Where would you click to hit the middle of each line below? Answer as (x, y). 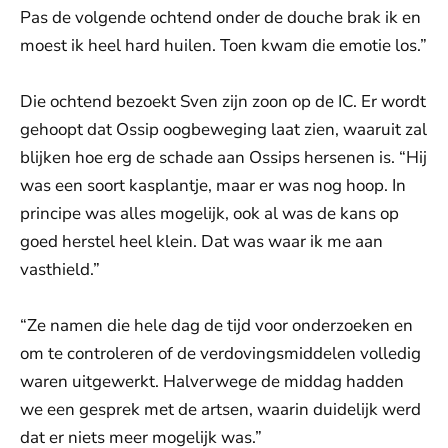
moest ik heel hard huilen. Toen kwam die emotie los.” (223, 46)
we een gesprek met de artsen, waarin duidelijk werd (220, 410)
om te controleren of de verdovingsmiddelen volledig (220, 354)
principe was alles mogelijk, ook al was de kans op (209, 214)
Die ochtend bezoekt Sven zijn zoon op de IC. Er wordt (223, 102)
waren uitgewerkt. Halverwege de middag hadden (212, 382)
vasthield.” (60, 270)
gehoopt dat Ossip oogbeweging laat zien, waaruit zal (223, 130)
